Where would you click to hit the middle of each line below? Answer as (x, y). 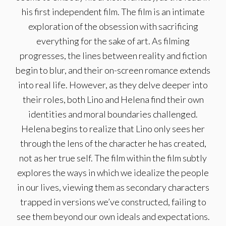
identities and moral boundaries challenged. (113, 114)
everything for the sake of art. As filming (113, 41)
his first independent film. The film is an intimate (113, 12)
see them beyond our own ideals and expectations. (113, 216)
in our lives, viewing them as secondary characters (113, 187)
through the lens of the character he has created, (113, 143)
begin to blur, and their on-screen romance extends (113, 70)
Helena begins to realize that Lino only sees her (113, 129)
